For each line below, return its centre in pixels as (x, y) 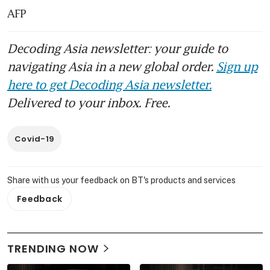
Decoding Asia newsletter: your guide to (118, 48)
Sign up (237, 66)
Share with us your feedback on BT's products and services (121, 180)
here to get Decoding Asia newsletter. (109, 84)
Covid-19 (35, 139)
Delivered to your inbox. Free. (89, 102)
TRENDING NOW (53, 248)
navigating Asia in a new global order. (112, 66)
